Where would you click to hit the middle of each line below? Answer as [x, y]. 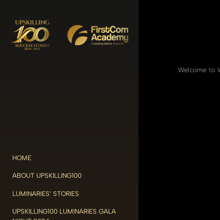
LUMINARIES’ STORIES [46, 193]
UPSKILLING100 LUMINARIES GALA [64, 211]
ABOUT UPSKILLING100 [47, 176]
